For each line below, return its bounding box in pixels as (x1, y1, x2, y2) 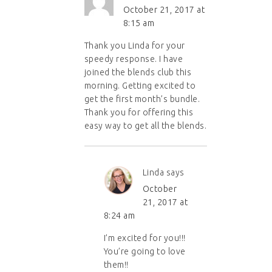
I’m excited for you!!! (103, 233, 186, 243)
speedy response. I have (84, 54, 183, 64)
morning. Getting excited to (84, 81, 196, 91)
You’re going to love (103, 246, 186, 257)
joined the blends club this (84, 67, 192, 78)
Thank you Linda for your (84, 41, 185, 51)
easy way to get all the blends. (84, 121, 207, 131)
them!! (103, 260, 129, 270)
